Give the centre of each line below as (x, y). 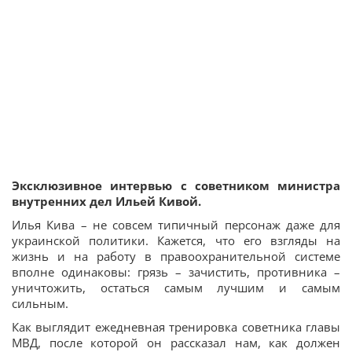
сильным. (40, 304)
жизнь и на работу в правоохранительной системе (176, 257)
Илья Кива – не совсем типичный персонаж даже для (176, 225)
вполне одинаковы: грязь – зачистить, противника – (176, 272)
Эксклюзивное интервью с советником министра (176, 186)
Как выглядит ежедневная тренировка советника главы (176, 327)
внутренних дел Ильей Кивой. (106, 202)
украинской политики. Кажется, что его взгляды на (176, 241)
